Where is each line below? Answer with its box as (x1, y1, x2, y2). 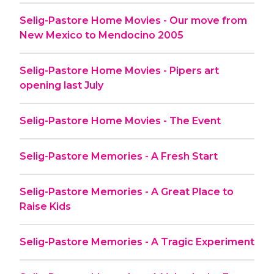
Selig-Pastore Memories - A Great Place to (20, 185, 234, 198)
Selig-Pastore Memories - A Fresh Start (20, 150, 218, 162)
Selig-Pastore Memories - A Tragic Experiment (20, 235, 254, 248)
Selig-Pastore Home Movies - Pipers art (20, 64, 219, 76)
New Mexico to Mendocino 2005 (20, 29, 183, 41)
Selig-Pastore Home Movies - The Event (20, 114, 221, 127)
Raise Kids (20, 200, 71, 212)
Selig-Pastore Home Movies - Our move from (20, 14, 247, 26)
